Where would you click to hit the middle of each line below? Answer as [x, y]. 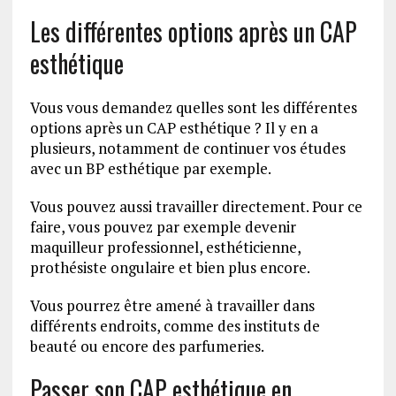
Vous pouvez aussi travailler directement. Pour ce [196, 207]
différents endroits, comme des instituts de [175, 326]
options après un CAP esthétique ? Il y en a [174, 128]
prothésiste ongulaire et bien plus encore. [170, 268]
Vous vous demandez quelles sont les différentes [193, 108]
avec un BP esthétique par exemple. [150, 169]
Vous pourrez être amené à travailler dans [172, 306]
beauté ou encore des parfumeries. [147, 346]
